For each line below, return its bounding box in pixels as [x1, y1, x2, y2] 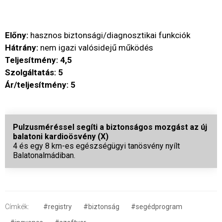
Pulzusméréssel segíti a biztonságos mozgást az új [13, 122, 207, 132]
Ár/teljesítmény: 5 [5, 79, 75, 90]
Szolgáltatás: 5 [5, 67, 63, 77]
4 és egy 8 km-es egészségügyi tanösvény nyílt [13, 141, 180, 151]
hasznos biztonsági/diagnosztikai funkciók [28, 30, 190, 40]
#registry [43, 202, 72, 211]
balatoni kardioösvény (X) [13, 131, 109, 141]
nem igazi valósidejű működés [38, 42, 153, 53]
